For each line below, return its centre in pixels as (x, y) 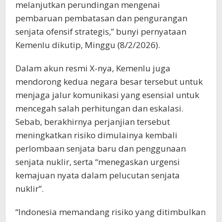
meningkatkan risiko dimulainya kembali (96, 135)
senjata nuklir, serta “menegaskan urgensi (98, 162)
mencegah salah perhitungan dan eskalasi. (99, 109)
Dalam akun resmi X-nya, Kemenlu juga (93, 68)
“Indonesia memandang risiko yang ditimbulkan (111, 212)
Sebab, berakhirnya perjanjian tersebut (93, 122)
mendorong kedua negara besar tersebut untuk (109, 82)
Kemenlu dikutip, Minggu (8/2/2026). (88, 45)
